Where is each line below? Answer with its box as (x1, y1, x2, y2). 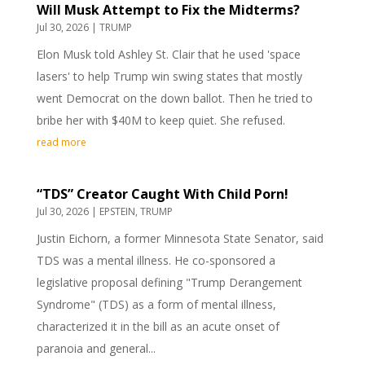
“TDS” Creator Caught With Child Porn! (36, 185, 288, 203)
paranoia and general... (36, 341, 156, 356)
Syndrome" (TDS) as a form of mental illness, (36, 297, 276, 312)
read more (36, 135, 86, 149)
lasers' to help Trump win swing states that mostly (36, 68, 302, 84)
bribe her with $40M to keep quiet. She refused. (36, 112, 285, 128)
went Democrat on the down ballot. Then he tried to (36, 90, 313, 106)
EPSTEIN (99, 204, 135, 218)
